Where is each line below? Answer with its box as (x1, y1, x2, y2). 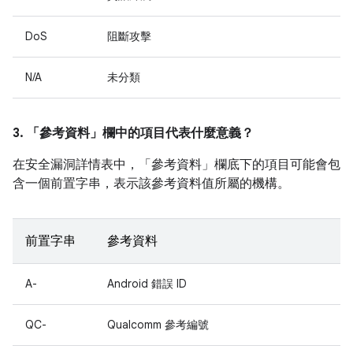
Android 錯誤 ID (107, 277, 187, 291)
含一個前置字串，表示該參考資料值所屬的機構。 (13, 176, 290, 191)
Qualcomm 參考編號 (107, 318, 209, 332)
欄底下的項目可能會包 (214, 157, 340, 173)
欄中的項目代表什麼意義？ (102, 125, 254, 141)
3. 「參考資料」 (13, 125, 102, 141)
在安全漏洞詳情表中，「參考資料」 (13, 157, 214, 173)
